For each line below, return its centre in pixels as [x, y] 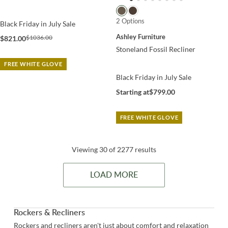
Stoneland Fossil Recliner [155, 49]
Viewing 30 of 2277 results [114, 150]
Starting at [132, 92]
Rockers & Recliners [50, 213]
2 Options [130, 21]
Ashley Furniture [140, 37]
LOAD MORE [114, 175]
